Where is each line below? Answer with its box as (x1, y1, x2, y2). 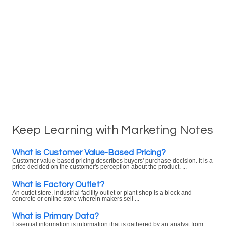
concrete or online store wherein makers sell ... (12, 196, 139, 202)
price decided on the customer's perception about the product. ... (12, 164, 187, 170)
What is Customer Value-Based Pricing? (12, 148, 166, 157)
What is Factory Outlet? (12, 180, 104, 189)
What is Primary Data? (12, 212, 99, 220)
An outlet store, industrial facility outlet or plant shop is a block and (12, 190, 192, 196)
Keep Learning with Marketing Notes (12, 124, 213, 136)
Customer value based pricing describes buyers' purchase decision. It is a (12, 158, 213, 164)
